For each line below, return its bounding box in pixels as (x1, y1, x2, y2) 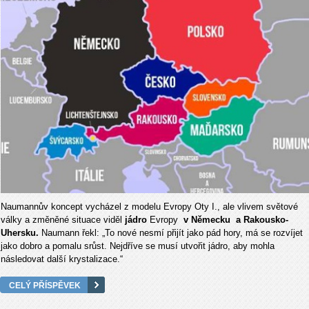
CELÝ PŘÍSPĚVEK (9, 280, 81, 290)
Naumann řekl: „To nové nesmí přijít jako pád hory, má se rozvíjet (41, 227, 303, 238)
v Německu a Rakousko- (181, 214, 288, 225)
